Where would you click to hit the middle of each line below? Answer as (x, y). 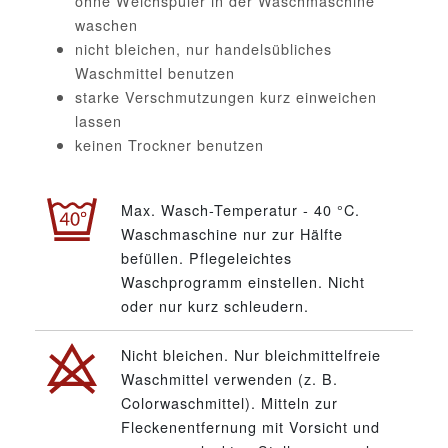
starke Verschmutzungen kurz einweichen (226, 96)
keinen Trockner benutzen (169, 144)
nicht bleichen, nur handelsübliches (203, 48)
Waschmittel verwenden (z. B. (229, 378)
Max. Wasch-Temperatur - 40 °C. (240, 209)
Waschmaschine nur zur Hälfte (232, 233)
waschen (106, 24)
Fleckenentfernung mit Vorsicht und (250, 426)
